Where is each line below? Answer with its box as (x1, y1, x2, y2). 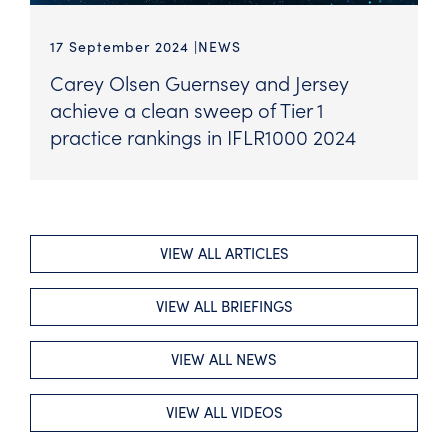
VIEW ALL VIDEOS (165, 402, 283, 423)
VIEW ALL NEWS (171, 349, 277, 370)
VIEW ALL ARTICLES (159, 243, 289, 264)
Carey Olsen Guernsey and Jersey (50, 68, 349, 97)
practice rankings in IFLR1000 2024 (50, 122, 356, 151)
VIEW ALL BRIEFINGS (155, 296, 293, 317)
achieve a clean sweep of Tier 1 (50, 95, 324, 124)
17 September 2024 (50, 37, 194, 57)
